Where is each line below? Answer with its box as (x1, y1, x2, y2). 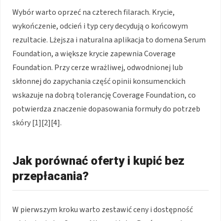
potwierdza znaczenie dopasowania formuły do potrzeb (12, 104, 200, 115)
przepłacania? (12, 169, 89, 184)
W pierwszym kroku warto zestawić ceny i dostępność (12, 204, 193, 216)
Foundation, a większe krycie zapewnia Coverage (12, 48, 176, 60)
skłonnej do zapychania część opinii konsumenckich (12, 76, 185, 87)
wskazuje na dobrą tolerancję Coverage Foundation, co (12, 90, 196, 101)
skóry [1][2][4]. (12, 117, 62, 129)
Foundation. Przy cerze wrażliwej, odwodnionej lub (12, 62, 183, 74)
